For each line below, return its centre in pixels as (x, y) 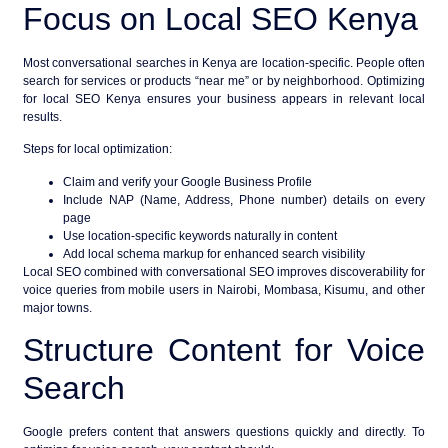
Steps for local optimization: (97, 149)
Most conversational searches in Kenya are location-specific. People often (224, 62)
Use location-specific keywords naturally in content (200, 235)
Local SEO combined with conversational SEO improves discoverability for (224, 271)
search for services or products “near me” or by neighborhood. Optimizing (224, 80)
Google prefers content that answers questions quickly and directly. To (224, 431)
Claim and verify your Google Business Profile (187, 181)
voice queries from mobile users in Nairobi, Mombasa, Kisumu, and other (224, 289)
